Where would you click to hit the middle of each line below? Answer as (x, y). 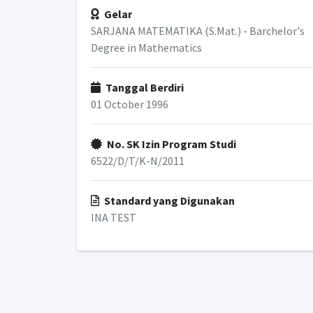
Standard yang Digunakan (168, 200)
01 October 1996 (129, 104)
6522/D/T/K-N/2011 (137, 160)
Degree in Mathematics (146, 47)
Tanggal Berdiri (143, 87)
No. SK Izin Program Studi (170, 144)
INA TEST (113, 217)
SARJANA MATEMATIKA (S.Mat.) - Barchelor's (197, 30)
